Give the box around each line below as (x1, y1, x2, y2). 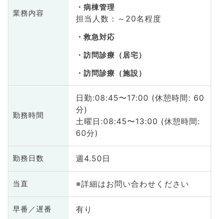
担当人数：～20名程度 (75, 13, 161, 23)
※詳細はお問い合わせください (75, 179, 189, 189)
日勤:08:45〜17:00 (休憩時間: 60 (75, 93, 204, 103)
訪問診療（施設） (83, 68, 146, 78)
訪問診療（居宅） (83, 50, 146, 60)
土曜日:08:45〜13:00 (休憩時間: (75, 116, 200, 127)
